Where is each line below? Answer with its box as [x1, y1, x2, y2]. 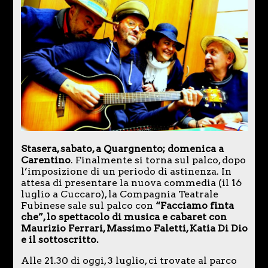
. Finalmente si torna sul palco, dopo [70, 154, 246, 166]
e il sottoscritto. [20, 233, 99, 245]
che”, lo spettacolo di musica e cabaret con [20, 211, 227, 223]
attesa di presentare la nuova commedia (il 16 [20, 176, 242, 188]
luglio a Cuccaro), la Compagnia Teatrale [20, 188, 218, 200]
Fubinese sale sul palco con [20, 199, 156, 211]
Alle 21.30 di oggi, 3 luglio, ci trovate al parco [20, 254, 237, 266]
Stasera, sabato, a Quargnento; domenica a [20, 142, 224, 154]
